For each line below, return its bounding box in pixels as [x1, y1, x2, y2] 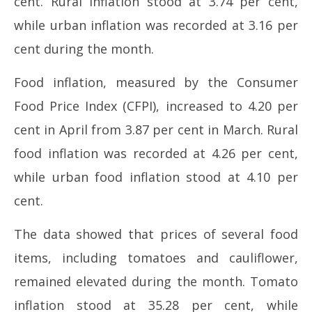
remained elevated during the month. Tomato [14, 273, 298, 290]
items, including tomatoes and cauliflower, [14, 249, 298, 266]
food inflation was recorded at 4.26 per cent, [14, 145, 298, 162]
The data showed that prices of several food [14, 226, 298, 242]
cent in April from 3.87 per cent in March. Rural [14, 121, 298, 138]
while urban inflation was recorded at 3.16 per [14, 17, 298, 33]
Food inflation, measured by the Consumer [14, 74, 298, 91]
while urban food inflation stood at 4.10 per [14, 169, 298, 185]
